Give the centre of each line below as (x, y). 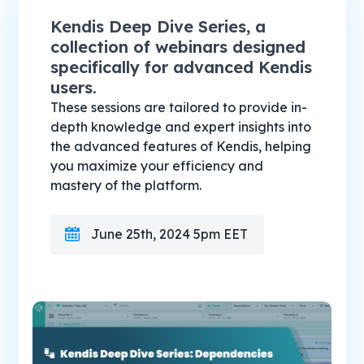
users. (74, 87)
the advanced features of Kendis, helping (181, 146)
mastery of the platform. (126, 185)
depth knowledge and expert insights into (181, 126)
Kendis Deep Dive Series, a (158, 26)
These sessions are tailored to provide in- (179, 107)
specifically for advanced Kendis (182, 67)
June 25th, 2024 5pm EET (170, 234)
